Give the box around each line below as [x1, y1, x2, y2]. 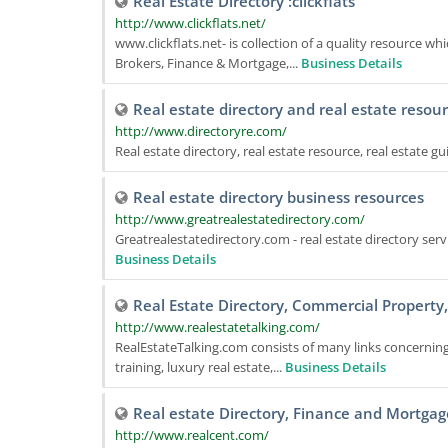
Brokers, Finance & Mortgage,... [115, 54, 301, 72]
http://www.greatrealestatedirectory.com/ [115, 210, 365, 228]
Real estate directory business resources [133, 187, 424, 207]
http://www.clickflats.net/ [115, 14, 266, 32]
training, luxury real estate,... [115, 358, 285, 376]
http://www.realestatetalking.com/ [115, 318, 320, 336]
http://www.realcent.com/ [115, 426, 269, 444]
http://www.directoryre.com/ [115, 122, 287, 140]
